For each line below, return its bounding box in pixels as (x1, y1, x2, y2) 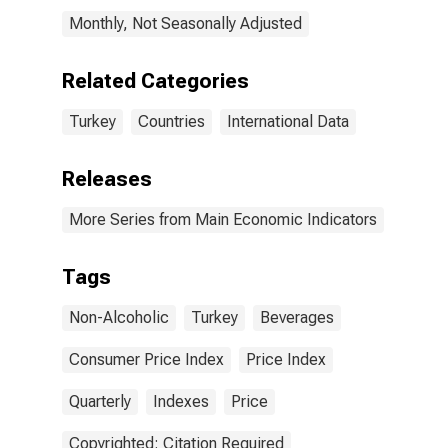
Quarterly (69, 392, 131, 411)
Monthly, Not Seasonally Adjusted (69, 14, 302, 33)
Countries (138, 112, 205, 131)
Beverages (260, 308, 334, 327)
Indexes (153, 392, 209, 411)
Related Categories (62, 69, 249, 93)
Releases (62, 167, 152, 191)
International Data (227, 112, 349, 131)
